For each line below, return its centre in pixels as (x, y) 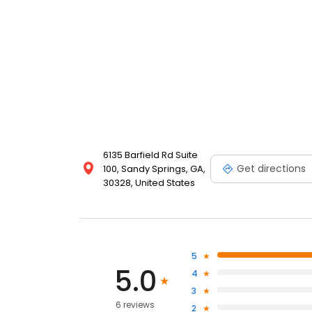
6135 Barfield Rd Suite (150, 155)
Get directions (271, 168)
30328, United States (149, 183)
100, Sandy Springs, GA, (154, 169)
